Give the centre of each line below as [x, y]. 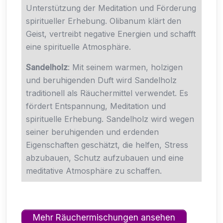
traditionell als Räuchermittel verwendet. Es [107, 93]
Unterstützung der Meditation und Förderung [111, 8]
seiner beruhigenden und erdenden [92, 132]
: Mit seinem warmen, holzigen [125, 67]
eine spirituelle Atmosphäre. [78, 47]
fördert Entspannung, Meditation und [96, 106]
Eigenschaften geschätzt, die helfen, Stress [107, 145]
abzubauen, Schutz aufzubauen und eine [105, 158]
